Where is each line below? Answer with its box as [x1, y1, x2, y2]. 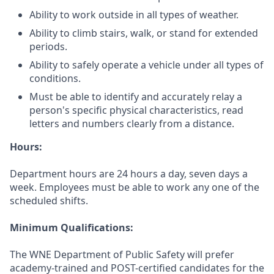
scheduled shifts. [10, 193, 88, 207]
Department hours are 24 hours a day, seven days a [10, 166, 248, 180]
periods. [29, 39, 67, 53]
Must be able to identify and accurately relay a [29, 89, 242, 103]
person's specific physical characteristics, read [29, 103, 243, 117]
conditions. [29, 71, 81, 85]
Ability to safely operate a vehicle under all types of [29, 57, 264, 72]
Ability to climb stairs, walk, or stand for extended [29, 26, 258, 40]
